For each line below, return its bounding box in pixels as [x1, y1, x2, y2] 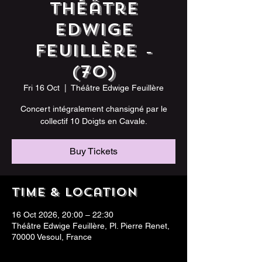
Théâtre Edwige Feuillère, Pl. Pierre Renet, [12, 221, 170, 230]
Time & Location [12, 184, 137, 200]
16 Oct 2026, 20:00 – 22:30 [12, 210, 113, 219]
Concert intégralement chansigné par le [20, 104, 167, 113]
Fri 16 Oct [23, 83, 60, 92]
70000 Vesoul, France [12, 232, 92, 242]
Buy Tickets [70, 146, 118, 157]
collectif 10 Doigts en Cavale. [40, 116, 147, 126]
